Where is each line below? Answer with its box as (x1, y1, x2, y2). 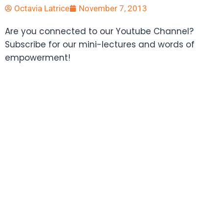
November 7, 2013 (79, 3, 147, 13)
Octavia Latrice (14, 3, 69, 13)
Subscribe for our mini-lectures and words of (5, 38, 195, 50)
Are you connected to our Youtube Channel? (5, 25, 194, 37)
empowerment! (5, 51, 70, 64)
